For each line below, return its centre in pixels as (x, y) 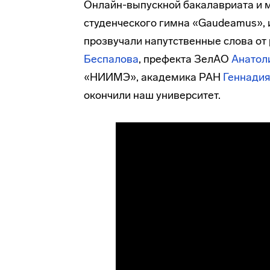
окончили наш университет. (152, 95)
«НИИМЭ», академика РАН (153, 77)
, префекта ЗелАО (185, 59)
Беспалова (111, 59)
